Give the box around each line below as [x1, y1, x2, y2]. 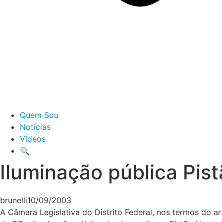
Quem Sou [20, 110, 58, 120]
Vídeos [20, 134, 46, 144]
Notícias [20, 122, 51, 132]
